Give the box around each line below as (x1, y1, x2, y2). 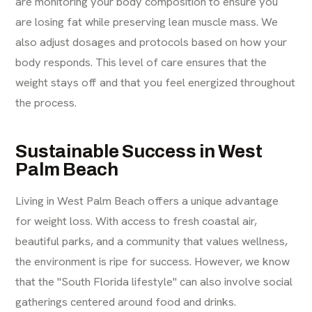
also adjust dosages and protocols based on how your (15, 33, 288, 49)
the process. (15, 94, 77, 110)
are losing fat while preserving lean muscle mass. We (15, 13, 279, 29)
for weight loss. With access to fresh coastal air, (15, 212, 258, 228)
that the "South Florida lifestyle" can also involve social (15, 273, 293, 289)
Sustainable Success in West (15, 141, 263, 161)
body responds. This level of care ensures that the (15, 54, 267, 70)
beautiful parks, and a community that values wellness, (15, 233, 288, 249)
